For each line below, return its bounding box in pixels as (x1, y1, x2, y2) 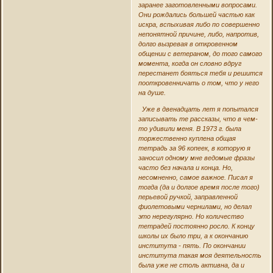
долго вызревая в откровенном (138, 40, 238, 48)
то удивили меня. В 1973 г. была (138, 124, 241, 132)
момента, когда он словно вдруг (138, 59, 241, 67)
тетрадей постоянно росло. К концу (138, 222, 255, 230)
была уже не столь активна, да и (138, 261, 244, 269)
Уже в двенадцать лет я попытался (138, 105, 258, 113)
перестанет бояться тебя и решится (138, 69, 263, 77)
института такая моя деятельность (138, 251, 261, 259)
